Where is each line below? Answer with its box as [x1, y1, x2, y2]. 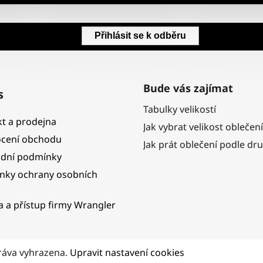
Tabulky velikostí [143, 103, 216, 116]
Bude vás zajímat [143, 81, 233, 96]
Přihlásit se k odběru [95, 31, 186, 41]
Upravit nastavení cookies [70, 246, 184, 259]
